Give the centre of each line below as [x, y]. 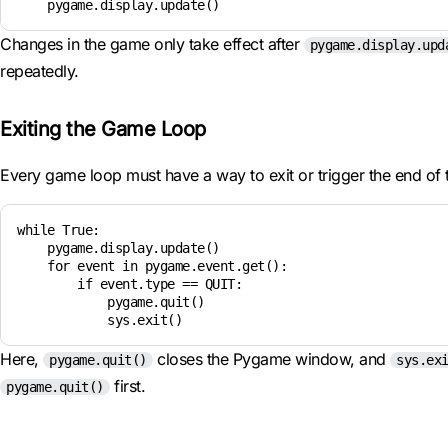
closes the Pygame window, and [271, 359]
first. [127, 386]
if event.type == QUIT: [129, 284]
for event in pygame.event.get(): [152, 266]
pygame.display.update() [118, 248]
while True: [58, 230]
